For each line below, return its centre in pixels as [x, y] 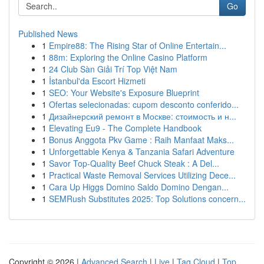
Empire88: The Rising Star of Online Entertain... [138, 45]
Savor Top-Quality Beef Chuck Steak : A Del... [134, 163]
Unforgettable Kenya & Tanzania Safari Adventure [142, 151]
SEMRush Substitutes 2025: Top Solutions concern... [147, 199]
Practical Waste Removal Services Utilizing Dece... [142, 175]
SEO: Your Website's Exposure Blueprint [124, 93]
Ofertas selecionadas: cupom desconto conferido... [144, 104]
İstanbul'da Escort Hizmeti [97, 81]
